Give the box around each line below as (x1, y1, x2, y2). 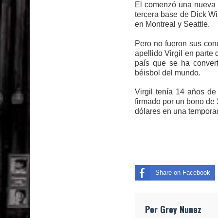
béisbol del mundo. (135, 68, 200, 77)
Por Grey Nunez (145, 203, 201, 216)
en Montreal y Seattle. (135, 20, 210, 29)
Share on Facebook (155, 169, 210, 177)
